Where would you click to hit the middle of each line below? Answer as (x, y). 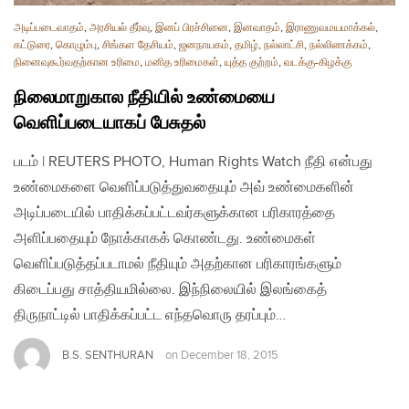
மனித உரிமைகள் (182, 62)
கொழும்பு (76, 45)
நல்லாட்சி (284, 45)
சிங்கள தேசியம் (138, 45)
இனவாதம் (257, 27)
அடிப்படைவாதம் (49, 27)
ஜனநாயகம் (204, 45)
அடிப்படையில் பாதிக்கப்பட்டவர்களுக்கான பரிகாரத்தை (174, 213)
